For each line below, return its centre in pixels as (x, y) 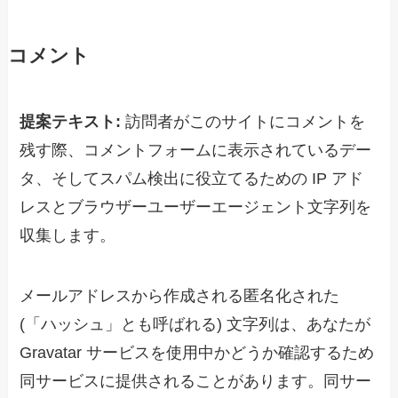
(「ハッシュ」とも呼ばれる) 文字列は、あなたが (195, 324)
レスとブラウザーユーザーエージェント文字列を (196, 207)
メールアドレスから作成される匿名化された (180, 295)
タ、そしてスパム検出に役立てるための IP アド (192, 179)
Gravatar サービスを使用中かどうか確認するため (197, 352)
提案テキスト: (73, 122)
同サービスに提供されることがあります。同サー (196, 381)
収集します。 (68, 236)
